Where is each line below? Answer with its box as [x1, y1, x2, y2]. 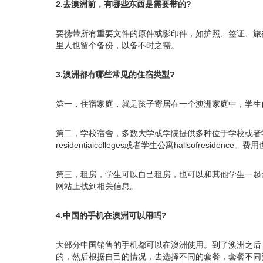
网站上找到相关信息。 [56, 181, 138, 191]
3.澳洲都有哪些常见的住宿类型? [56, 69, 175, 79]
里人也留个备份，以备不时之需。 [56, 40, 179, 50]
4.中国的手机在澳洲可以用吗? [56, 210, 167, 220]
